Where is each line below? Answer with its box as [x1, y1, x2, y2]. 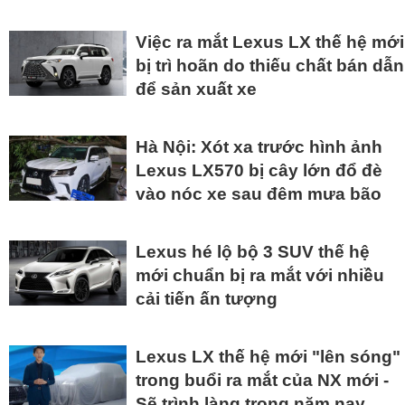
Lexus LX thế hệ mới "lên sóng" [136, 347, 400, 367]
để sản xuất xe [136, 80, 257, 99]
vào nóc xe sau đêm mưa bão [136, 184, 381, 204]
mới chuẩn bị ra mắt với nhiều [136, 266, 384, 286]
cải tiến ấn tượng [136, 289, 278, 309]
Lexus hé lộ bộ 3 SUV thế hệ [136, 242, 370, 262]
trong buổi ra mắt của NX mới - [136, 371, 389, 391]
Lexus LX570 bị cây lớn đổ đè [136, 161, 382, 181]
